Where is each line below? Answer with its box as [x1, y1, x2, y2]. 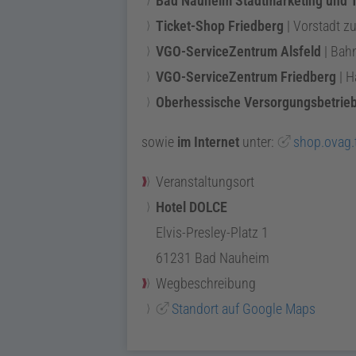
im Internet [177, 133, 239, 150]
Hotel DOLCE [156, 198, 227, 215]
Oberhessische [156, 93, 244, 110]
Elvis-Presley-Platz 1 [156, 223, 269, 241]
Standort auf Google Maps [172, 300, 315, 317]
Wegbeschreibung [156, 274, 256, 292]
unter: [239, 133, 277, 150]
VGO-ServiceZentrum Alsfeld [156, 42, 321, 60]
